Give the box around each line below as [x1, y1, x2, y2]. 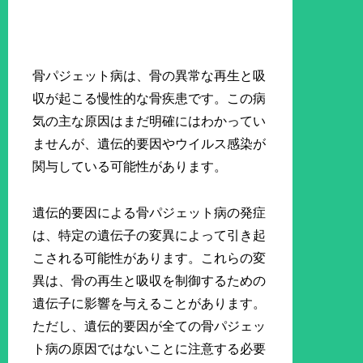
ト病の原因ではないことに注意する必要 [32, 341, 267, 356]
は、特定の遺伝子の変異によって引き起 [32, 228, 267, 242]
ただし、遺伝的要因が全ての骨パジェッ [32, 318, 267, 333]
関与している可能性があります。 [32, 160, 228, 174]
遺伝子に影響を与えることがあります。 [32, 296, 267, 310]
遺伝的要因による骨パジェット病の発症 [32, 205, 267, 220]
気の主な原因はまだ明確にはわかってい [32, 114, 267, 129]
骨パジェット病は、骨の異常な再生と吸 [32, 69, 267, 83]
